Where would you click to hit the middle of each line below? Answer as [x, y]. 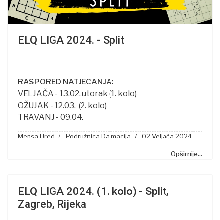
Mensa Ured [36, 136]
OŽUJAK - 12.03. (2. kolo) [62, 106]
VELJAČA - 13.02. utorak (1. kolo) [77, 94]
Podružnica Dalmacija [98, 136]
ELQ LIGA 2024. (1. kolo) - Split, [93, 192]
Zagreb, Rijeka [52, 204]
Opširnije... [187, 154]
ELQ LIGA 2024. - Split [71, 40]
